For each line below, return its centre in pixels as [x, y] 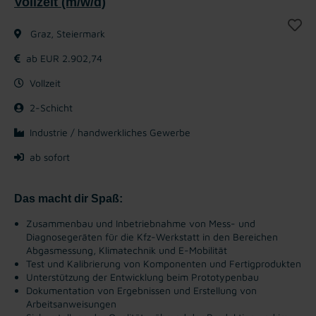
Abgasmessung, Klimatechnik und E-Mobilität [127, 250]
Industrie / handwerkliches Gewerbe [110, 132]
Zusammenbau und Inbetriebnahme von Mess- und [141, 223]
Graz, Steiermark [66, 33]
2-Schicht [51, 107]
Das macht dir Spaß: [68, 198]
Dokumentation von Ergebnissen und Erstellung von [141, 290]
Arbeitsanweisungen [71, 303]
